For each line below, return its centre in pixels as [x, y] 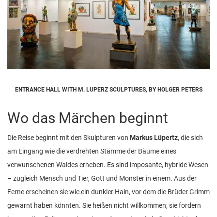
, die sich [190, 137]
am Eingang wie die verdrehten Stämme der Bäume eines [92, 151]
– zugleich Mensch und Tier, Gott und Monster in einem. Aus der [102, 178]
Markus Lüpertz [154, 137]
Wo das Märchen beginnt [88, 118]
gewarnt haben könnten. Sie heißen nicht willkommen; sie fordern [104, 205]
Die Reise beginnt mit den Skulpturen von [69, 137]
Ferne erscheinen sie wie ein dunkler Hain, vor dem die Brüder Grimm [108, 192]
